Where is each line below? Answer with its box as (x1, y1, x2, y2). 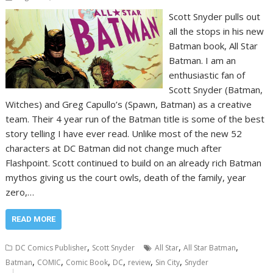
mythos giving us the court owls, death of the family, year (5, 171, 247, 184)
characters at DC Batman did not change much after (5, 142, 222, 155)
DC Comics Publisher (15, 243, 88, 253)
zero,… (5, 186, 35, 199)
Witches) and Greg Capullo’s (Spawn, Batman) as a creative (5, 98, 252, 111)
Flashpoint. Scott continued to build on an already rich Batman (5, 157, 262, 169)
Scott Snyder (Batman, (168, 83, 263, 96)
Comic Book (66, 257, 108, 268)
